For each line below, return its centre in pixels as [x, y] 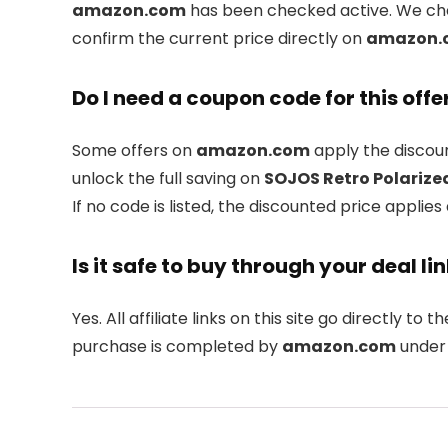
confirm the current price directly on [219, 38]
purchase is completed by [177, 346]
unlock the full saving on [168, 178]
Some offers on [134, 150]
